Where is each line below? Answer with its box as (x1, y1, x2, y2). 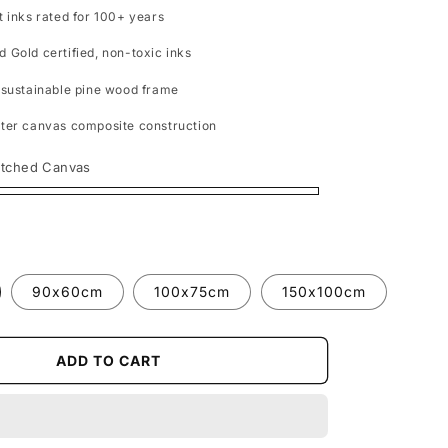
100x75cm (154, 283, 231, 300)
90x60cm (31, 283, 103, 300)
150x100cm (281, 283, 366, 300)
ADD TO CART (55, 351, 161, 369)
